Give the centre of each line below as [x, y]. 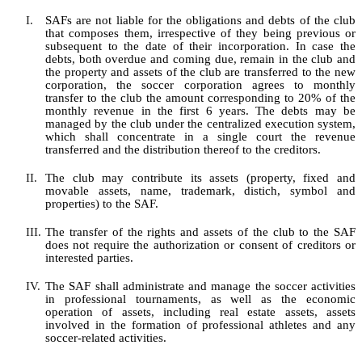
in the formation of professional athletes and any [223, 325]
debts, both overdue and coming [130, 59]
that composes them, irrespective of [141, 34]
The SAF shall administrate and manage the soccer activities [200, 286]
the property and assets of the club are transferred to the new [200, 72]
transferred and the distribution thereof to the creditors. [183, 150]
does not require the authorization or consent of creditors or [200, 245]
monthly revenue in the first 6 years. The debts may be [200, 111]
